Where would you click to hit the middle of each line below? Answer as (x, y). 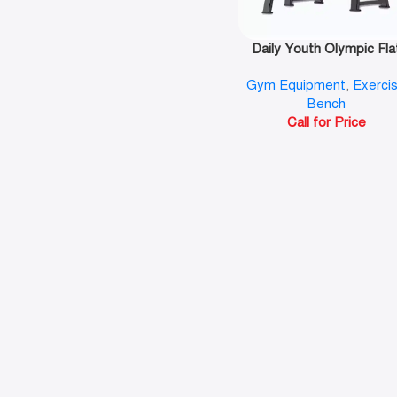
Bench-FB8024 (327, 68)
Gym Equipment (296, 86)
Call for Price (326, 123)
